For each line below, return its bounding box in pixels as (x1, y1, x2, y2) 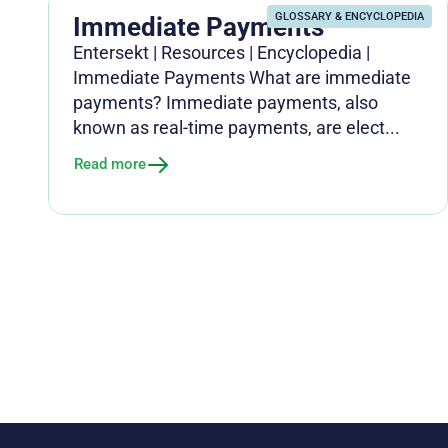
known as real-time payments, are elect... (73, 116, 400, 138)
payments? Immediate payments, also (73, 91, 378, 113)
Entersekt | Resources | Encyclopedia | (73, 41, 370, 63)
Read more (74, 155, 146, 174)
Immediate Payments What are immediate (73, 66, 411, 88)
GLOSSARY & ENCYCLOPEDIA (275, 9, 424, 23)
